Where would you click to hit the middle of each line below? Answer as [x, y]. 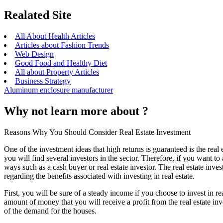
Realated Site [38, 15]
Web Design [34, 54]
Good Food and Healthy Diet [61, 63]
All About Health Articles [55, 36]
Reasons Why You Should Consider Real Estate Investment [97, 132]
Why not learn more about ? [76, 111]
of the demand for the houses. [50, 211]
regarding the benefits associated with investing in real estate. [99, 176]
